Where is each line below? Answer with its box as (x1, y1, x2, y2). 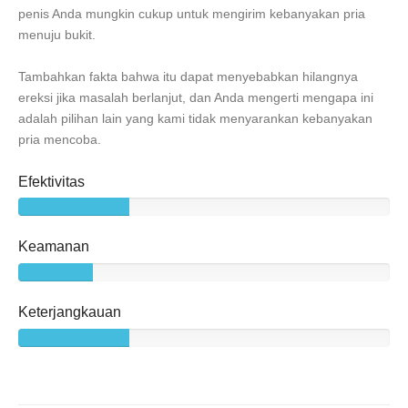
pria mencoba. (18, 131, 101, 147)
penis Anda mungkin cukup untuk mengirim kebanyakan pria (18, 5, 365, 21)
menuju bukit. (18, 26, 96, 42)
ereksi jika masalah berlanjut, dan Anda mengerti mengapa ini (18, 89, 373, 105)
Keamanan (18, 238, 89, 255)
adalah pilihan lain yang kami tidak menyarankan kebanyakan (18, 110, 372, 126)
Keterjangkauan (18, 303, 121, 321)
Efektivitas (18, 172, 85, 189)
